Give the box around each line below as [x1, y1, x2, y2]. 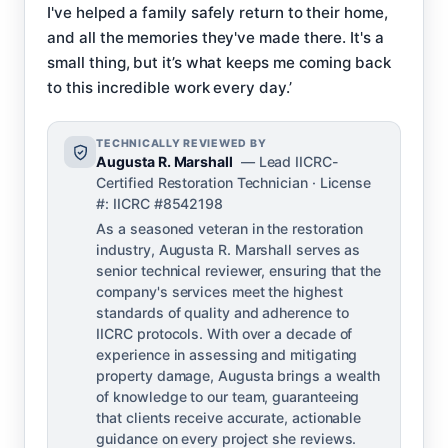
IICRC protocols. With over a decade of [96, 325, 353, 343]
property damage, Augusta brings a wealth [96, 367, 381, 385]
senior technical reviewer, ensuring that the [96, 262, 381, 280]
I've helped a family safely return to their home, [47, 3, 388, 22]
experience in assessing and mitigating [96, 346, 358, 364]
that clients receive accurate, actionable [96, 409, 362, 427]
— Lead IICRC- [240, 153, 339, 171]
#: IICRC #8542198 [96, 195, 224, 213]
